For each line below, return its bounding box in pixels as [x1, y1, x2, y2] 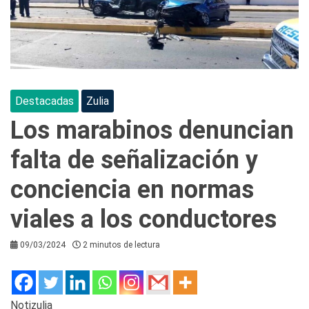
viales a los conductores [10, 204, 277, 234]
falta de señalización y [10, 145, 258, 175]
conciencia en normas [10, 175, 254, 204]
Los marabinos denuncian [10, 115, 294, 145]
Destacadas [15, 94, 74, 108]
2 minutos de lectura [83, 239, 160, 250]
